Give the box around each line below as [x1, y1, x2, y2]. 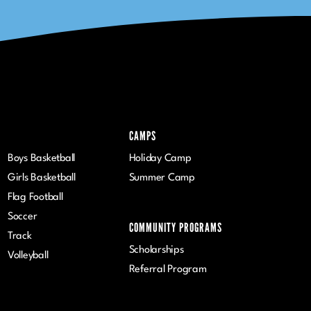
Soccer [7, 211, 37, 222]
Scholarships [128, 244, 184, 255]
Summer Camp [128, 172, 195, 183]
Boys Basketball [7, 153, 76, 164]
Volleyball [7, 250, 49, 261]
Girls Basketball [7, 172, 76, 183]
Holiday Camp [128, 153, 192, 164]
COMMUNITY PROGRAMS [128, 219, 222, 235]
